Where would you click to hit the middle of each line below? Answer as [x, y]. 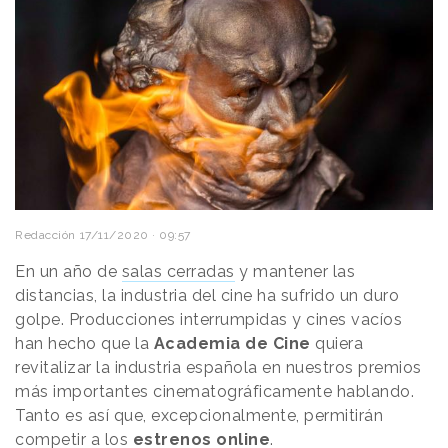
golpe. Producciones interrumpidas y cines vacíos [208, 320]
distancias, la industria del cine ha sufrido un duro [207, 296]
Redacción [45, 235]
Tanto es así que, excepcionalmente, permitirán [199, 416]
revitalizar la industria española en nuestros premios [218, 368]
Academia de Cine [232, 344]
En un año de [68, 272]
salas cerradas [178, 272]
